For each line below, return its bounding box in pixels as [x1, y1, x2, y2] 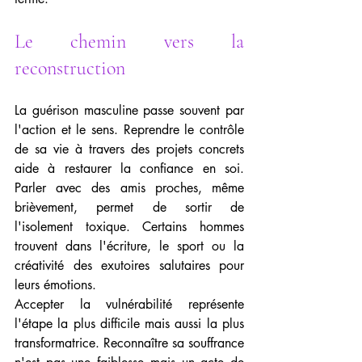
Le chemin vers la [15, 30, 244, 53]
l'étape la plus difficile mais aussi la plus [15, 315, 244, 332]
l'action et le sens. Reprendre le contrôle [15, 121, 244, 138]
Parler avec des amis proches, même [15, 179, 244, 196]
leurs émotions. [15, 276, 96, 293]
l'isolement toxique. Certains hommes [15, 218, 244, 235]
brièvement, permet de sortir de [15, 199, 244, 216]
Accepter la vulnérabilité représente [15, 296, 244, 313]
